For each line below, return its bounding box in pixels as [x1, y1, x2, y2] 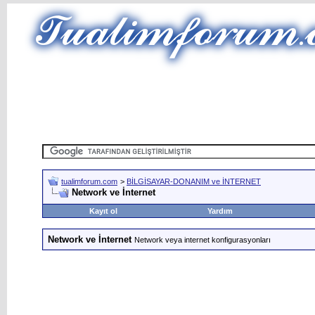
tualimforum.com [61, 177, 117, 186]
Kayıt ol [89, 207, 117, 215]
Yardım [207, 207, 233, 215]
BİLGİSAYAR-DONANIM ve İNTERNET [127, 177, 261, 186]
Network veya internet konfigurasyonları [134, 236, 271, 244]
